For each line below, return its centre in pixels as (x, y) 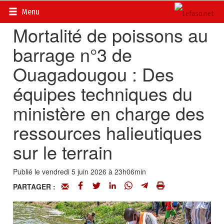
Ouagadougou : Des (94, 74)
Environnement (106, 10)
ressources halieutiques (108, 132)
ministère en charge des (109, 113)
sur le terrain (63, 152)
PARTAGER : (37, 186)
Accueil (24, 10)
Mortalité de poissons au (111, 35)
